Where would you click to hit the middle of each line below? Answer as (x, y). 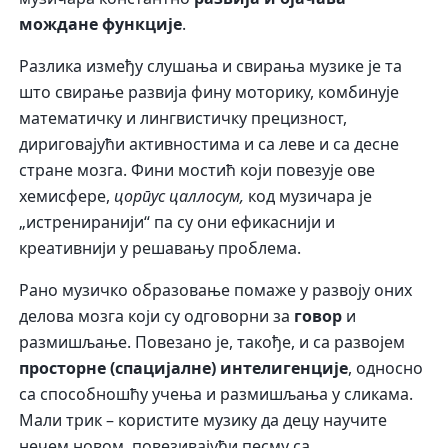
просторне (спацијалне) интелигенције (184, 368)
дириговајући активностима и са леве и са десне (209, 144)
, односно (386, 368)
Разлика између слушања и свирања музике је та (211, 66)
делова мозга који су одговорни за (157, 316)
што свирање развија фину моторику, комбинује (209, 92)
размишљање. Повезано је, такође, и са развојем (212, 342)
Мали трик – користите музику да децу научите (203, 420)
